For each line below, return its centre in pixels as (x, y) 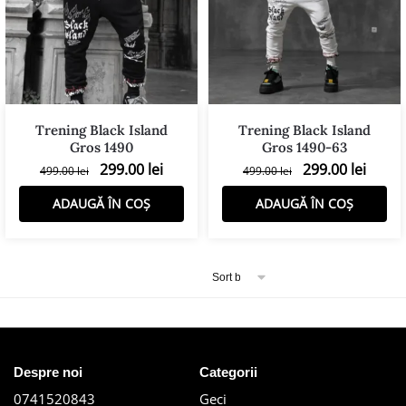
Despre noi (48, 372)
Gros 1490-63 (304, 147)
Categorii (228, 372)
